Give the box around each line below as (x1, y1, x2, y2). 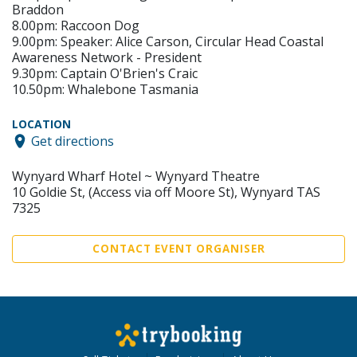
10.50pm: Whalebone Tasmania (12, 80, 198, 99)
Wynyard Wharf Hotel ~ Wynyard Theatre (12, 167, 260, 185)
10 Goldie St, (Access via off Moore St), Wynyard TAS (12, 182, 320, 201)
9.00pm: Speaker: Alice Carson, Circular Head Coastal (12, 33, 324, 51)
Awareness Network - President (12, 49, 202, 67)
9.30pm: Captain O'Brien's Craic (12, 65, 198, 83)
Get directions (31, 131, 114, 150)
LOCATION (12, 116, 71, 132)
